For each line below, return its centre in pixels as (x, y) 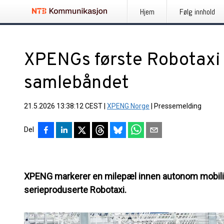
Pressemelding (178, 106)
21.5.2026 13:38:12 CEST (63, 106)
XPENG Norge (128, 106)
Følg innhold (197, 12)
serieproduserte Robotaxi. (75, 190)
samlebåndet (76, 83)
